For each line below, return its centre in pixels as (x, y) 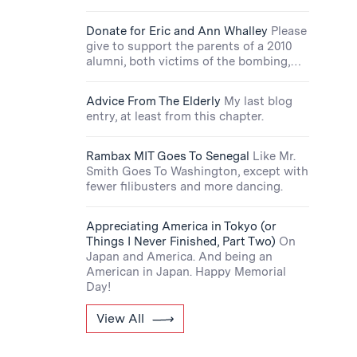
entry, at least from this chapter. (175, 116)
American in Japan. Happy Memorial (186, 272)
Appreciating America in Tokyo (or (181, 226)
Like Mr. (274, 156)
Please (289, 31)
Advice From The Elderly (153, 101)
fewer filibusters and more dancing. (184, 186)
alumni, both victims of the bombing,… (194, 61)
